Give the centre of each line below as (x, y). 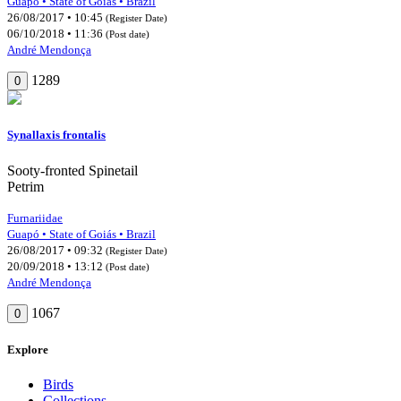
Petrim (26, 186)
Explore (28, 349)
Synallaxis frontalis (56, 135)
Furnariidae (35, 218)
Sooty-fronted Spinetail (73, 170)
